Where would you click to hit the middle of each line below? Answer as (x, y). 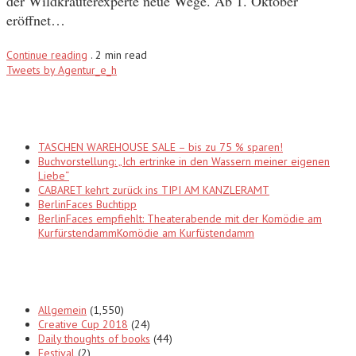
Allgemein (62, 310)
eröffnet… (36, 19)
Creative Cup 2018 (83, 324)
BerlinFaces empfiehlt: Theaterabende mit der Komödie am (180, 218)
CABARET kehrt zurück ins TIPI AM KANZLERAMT (154, 190)
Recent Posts (59, 108)
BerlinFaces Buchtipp (87, 204)
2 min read (121, 54)
